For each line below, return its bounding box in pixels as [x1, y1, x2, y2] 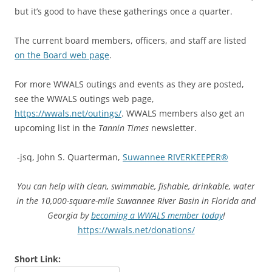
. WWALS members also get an [121, 107, 245, 119]
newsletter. [149, 121, 197, 134]
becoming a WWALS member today [90, 209, 223, 221]
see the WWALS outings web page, [15, 92, 154, 104]
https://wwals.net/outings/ [15, 107, 121, 119]
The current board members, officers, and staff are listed [15, 34, 246, 46]
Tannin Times [98, 121, 149, 134]
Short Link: [15, 253, 61, 265]
